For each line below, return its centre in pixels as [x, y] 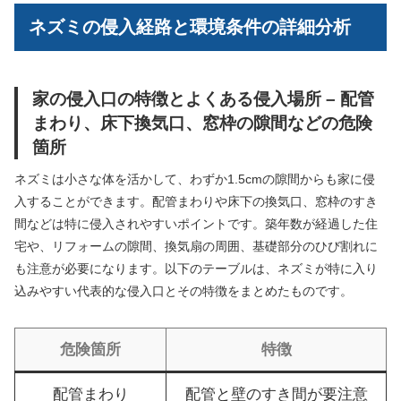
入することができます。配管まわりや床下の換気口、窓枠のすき [196, 202]
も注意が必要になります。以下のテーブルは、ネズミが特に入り [196, 269]
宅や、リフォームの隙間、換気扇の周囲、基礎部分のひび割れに [196, 247]
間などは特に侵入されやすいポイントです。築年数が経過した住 [196, 224]
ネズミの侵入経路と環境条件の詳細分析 [190, 27]
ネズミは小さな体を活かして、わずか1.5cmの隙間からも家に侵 [195, 179]
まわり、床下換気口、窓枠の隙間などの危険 [202, 123]
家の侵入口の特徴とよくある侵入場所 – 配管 [203, 99]
